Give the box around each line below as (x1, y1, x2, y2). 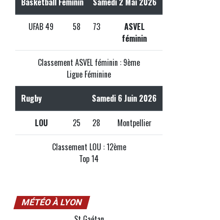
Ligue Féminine (67, 68, 111, 80)
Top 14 (79, 152, 99, 165)
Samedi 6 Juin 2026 (92, 92, 157, 104)
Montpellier (117, 116, 152, 129)
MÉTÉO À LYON (20, 197, 83, 207)
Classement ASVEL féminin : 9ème (38, 56, 140, 68)
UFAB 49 (28, 20, 54, 32)
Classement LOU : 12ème (52, 140, 126, 153)
